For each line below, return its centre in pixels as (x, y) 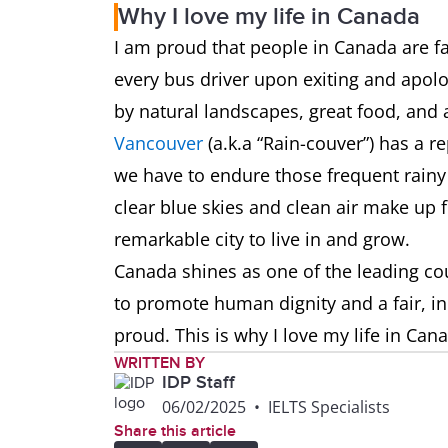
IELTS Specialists (329, 407)
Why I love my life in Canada (269, 17)
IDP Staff (198, 383)
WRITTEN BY (159, 363)
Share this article (175, 431)
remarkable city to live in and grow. (264, 239)
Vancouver (158, 143)
